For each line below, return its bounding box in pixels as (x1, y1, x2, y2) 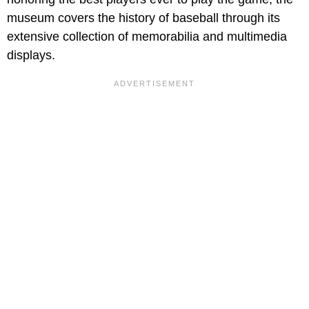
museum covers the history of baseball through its (7, 10, 280, 25)
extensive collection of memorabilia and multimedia (7, 29, 287, 43)
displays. (7, 48, 55, 62)
